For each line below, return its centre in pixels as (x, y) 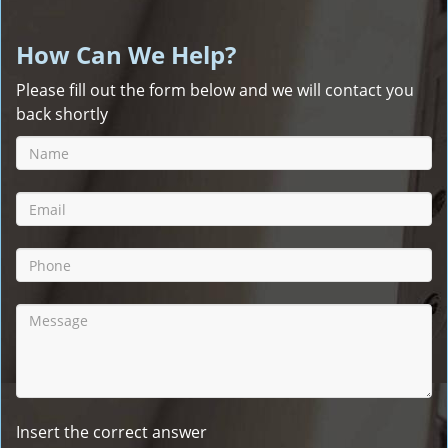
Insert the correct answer (111, 432)
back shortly (62, 114)
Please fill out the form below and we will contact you (215, 90)
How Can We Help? (126, 54)
